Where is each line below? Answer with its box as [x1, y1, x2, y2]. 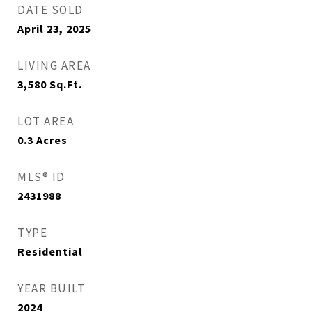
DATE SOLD [17, 2, 84, 17]
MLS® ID [17, 169, 65, 185]
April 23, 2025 [17, 22, 91, 36]
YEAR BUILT [17, 281, 85, 296]
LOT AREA [17, 114, 74, 129]
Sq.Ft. [49, 77, 82, 91]
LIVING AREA [17, 58, 91, 73]
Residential [17, 244, 83, 258]
